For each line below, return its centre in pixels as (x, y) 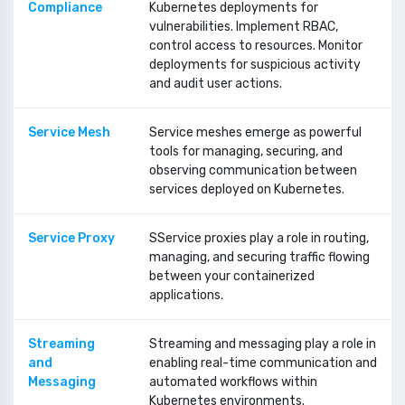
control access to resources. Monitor (256, 46)
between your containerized (232, 276)
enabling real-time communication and (263, 363)
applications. (186, 295)
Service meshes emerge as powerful (255, 132)
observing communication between (253, 170)
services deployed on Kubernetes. (247, 189)
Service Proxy (71, 238)
